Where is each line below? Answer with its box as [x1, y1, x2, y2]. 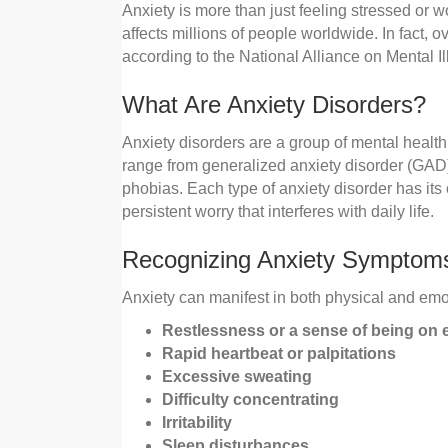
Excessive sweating [162, 368, 312, 386]
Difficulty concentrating [162, 391, 339, 409]
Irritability [162, 414, 232, 432]
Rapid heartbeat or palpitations [162, 345, 396, 363]
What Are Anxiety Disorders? [122, 91, 426, 119]
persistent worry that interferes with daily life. [122, 203, 434, 221]
